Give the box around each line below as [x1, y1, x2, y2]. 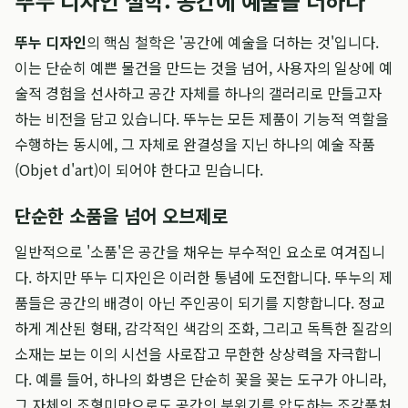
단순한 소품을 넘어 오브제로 [15, 202, 228, 229]
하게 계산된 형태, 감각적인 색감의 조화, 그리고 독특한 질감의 [15, 317, 393, 339]
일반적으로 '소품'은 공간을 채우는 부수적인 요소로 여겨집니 [15, 240, 385, 262]
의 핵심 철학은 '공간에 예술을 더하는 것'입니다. [87, 31, 379, 53]
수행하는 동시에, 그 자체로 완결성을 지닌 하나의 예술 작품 [15, 133, 375, 155]
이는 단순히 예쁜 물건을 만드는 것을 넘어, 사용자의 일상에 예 [15, 56, 393, 78]
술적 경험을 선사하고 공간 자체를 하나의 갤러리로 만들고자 [15, 82, 382, 104]
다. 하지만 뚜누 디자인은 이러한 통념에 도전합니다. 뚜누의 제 [15, 266, 393, 288]
